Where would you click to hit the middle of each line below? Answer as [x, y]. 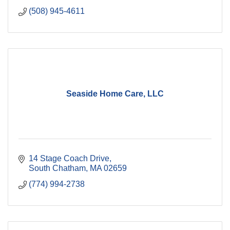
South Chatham [57, 168]
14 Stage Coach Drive [69, 159]
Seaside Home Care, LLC [115, 94]
